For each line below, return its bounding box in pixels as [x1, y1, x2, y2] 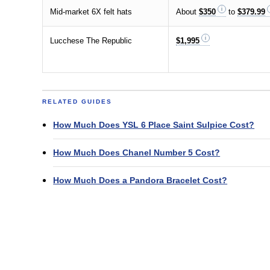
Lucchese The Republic [50, 36, 133, 45]
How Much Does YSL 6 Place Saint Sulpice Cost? [53, 119, 255, 130]
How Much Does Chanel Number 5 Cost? [53, 147, 221, 157]
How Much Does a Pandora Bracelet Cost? [53, 175, 228, 185]
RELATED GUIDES [42, 98, 113, 105]
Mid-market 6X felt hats [50, 7, 133, 16]
